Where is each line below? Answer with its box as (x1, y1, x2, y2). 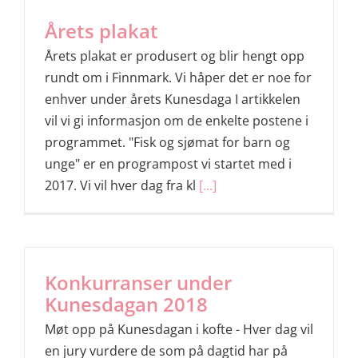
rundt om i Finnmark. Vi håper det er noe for (45, 69, 312, 87)
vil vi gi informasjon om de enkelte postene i (45, 112, 308, 130)
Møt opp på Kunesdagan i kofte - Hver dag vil (45, 320, 313, 338)
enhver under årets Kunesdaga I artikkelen (45, 90, 300, 109)
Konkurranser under (45, 269, 232, 296)
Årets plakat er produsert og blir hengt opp (45, 47, 304, 66)
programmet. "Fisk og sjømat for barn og (45, 133, 290, 152)
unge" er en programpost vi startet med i (45, 155, 292, 173)
